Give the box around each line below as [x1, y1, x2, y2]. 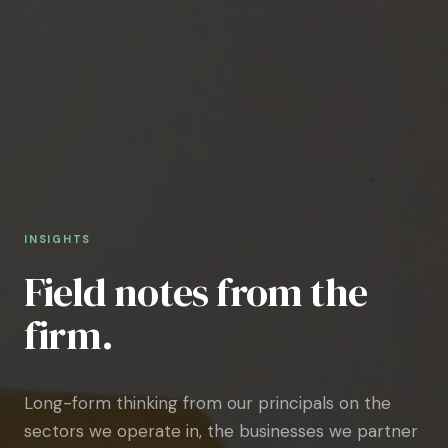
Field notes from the [24, 265, 368, 319]
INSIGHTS [24, 232, 92, 246]
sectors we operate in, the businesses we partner [24, 420, 418, 442]
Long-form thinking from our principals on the [24, 392, 391, 414]
